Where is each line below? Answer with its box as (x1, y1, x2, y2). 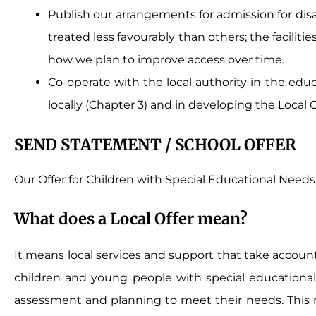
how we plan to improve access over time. (48, 52, 284, 66)
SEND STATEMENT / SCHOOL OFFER (14, 134, 296, 154)
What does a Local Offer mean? (14, 209, 248, 229)
